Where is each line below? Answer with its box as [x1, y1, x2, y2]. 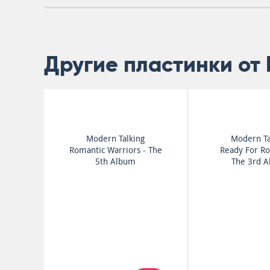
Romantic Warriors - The [69, 145, 162, 155]
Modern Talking [86, 134, 145, 143]
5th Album [95, 157, 136, 166]
